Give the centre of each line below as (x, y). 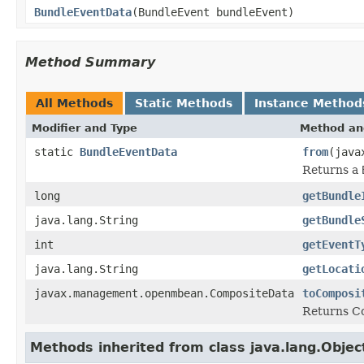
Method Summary (90, 62)
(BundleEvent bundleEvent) (213, 12)
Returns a (332, 169)
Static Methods (184, 103)
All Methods (74, 103)
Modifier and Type (84, 128)
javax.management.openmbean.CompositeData (164, 293)
